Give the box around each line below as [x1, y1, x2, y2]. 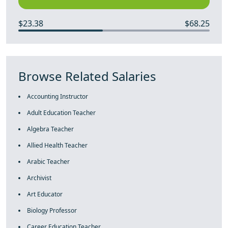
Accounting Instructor [27, 92, 88, 101]
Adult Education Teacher [27, 108, 96, 117]
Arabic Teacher [27, 157, 70, 166]
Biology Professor [27, 206, 77, 215]
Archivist [27, 174, 51, 182]
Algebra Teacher [27, 125, 74, 133]
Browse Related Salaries [18, 68, 156, 84]
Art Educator [27, 190, 63, 198]
